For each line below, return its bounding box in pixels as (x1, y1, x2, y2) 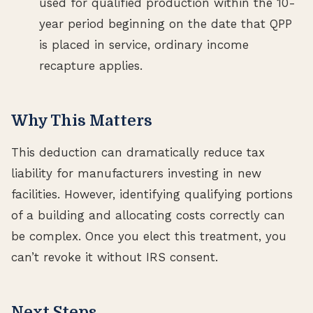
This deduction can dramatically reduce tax (11, 145, 265, 160)
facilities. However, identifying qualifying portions (11, 187, 293, 202)
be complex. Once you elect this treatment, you (11, 229, 286, 244)
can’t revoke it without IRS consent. (11, 250, 218, 265)
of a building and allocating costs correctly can (11, 208, 285, 223)
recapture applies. (39, 59, 143, 73)
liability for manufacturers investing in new (11, 166, 261, 181)
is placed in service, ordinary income (39, 38, 249, 52)
